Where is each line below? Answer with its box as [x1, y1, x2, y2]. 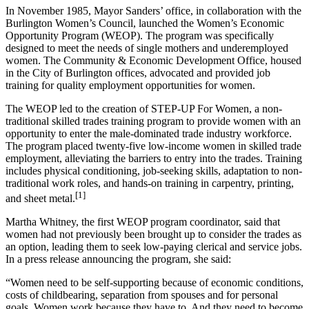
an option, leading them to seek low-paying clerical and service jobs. [6, 241, 302, 253]
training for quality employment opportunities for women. [6, 79, 255, 91]
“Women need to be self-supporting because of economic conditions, [6, 277, 303, 289]
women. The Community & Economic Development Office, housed [6, 54, 301, 66]
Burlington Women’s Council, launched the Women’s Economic [6, 17, 284, 29]
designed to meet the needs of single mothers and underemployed [6, 41, 288, 54]
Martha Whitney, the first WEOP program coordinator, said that [6, 216, 280, 228]
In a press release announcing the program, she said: [6, 253, 231, 266]
